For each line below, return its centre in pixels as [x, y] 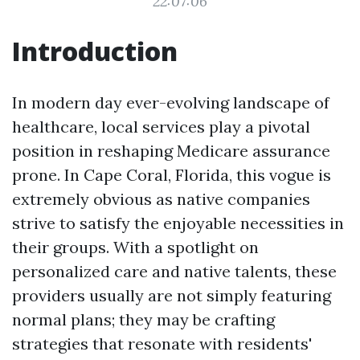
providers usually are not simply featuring [172, 295]
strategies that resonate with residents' [162, 344]
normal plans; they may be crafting [143, 319]
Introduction [95, 51]
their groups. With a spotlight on [135, 247]
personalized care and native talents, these [174, 271]
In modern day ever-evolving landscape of [171, 102]
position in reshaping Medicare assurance [171, 151]
